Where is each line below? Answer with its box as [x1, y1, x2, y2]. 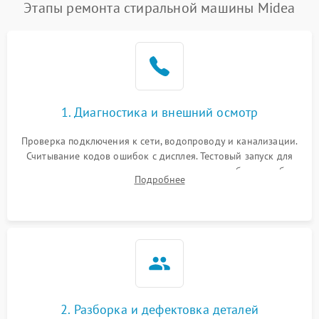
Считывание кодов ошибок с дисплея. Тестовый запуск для [26, 150, 293, 162]
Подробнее [134, 173, 185, 186]
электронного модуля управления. [80, 179, 239, 192]
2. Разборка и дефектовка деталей [61, 301, 258, 318]
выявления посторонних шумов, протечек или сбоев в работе [19, 164, 300, 177]
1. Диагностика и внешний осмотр [61, 104, 258, 120]
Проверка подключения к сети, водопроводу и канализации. [21, 135, 298, 147]
